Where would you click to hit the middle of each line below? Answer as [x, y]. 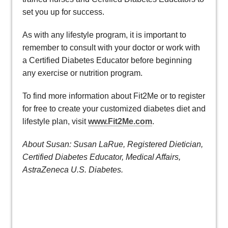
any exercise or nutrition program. [82, 73]
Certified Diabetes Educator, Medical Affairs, [102, 157]
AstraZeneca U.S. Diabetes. [73, 170]
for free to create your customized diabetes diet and [114, 109]
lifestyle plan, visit [55, 122]
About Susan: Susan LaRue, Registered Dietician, [113, 145]
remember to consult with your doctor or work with [111, 48]
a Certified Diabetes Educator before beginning [107, 61]
